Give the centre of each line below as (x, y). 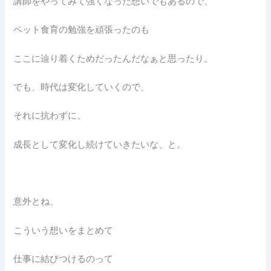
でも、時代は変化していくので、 (82, 87)
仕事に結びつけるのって (64, 259)
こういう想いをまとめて (64, 230)
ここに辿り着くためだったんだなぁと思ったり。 (113, 58)
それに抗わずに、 (50, 116)
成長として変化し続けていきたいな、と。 (100, 144)
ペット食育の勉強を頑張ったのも (82, 30)
